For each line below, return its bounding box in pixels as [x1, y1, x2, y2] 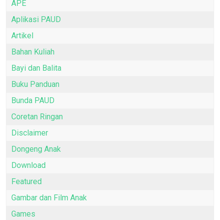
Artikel [11, 31, 33, 41]
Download [11, 161, 46, 170]
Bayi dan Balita [11, 63, 61, 73]
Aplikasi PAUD [11, 15, 61, 25]
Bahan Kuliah [11, 47, 55, 57]
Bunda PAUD [11, 96, 55, 106]
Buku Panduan [11, 80, 59, 89]
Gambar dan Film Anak [11, 193, 87, 203]
